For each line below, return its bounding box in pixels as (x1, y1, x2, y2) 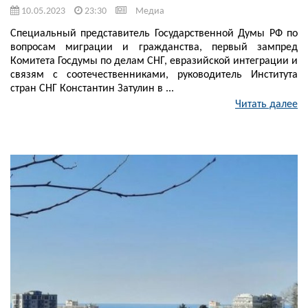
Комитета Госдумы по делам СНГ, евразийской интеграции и (10, 56, 298, 67)
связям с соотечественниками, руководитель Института (10, 69, 298, 81)
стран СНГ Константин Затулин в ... (10, 83, 174, 95)
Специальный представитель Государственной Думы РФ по (10, 28, 298, 40)
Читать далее (235, 99, 298, 111)
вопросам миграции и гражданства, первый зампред (10, 42, 298, 54)
